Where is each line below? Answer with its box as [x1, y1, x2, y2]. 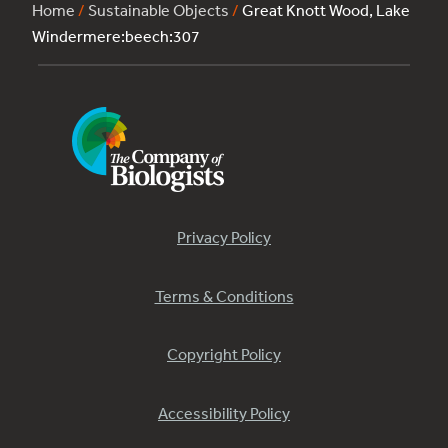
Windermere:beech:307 [32, 26, 200, 47]
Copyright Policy [167, 344, 281, 365]
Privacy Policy [177, 227, 271, 248]
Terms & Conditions [154, 285, 294, 306]
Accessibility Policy [158, 402, 290, 423]
